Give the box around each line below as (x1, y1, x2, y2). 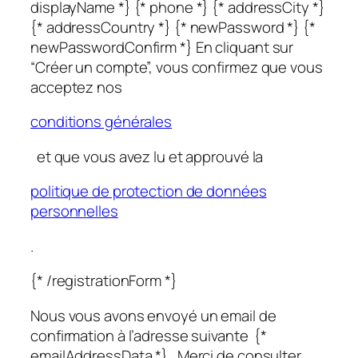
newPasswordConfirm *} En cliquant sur (30, 36, 294, 58)
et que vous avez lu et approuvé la (30, 145, 267, 167)
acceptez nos (30, 76, 129, 97)
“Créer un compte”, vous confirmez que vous (30, 56, 323, 78)
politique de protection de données (30, 181, 267, 202)
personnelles (30, 201, 118, 222)
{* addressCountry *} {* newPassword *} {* (30, 16, 316, 38)
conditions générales (30, 111, 172, 133)
